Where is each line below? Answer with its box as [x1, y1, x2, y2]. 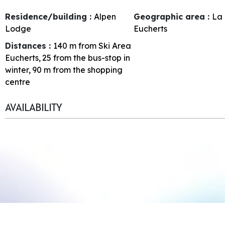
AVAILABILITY [5, 101, 62, 114]
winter [5, 64, 29, 75]
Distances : [5, 40, 53, 51]
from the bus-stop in [53, 52, 130, 63]
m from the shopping [44, 64, 123, 75]
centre [5, 76, 30, 87]
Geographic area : [134, 11, 212, 22]
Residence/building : [5, 11, 94, 22]
